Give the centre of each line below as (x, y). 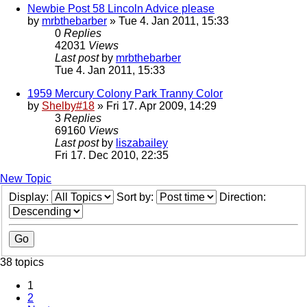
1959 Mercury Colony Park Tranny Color (125, 94)
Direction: (244, 197)
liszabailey (142, 143)
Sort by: (136, 197)
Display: (30, 197)
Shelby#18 (68, 106)
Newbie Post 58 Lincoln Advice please (121, 9)
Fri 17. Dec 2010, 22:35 (112, 156)
